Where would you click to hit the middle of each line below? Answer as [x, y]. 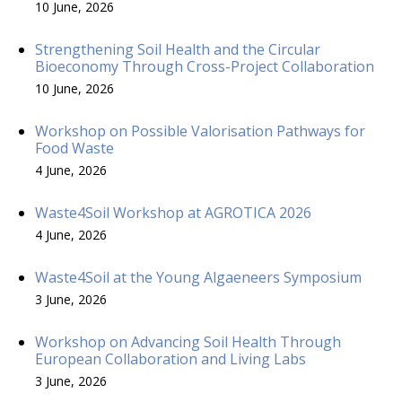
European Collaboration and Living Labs [170, 358]
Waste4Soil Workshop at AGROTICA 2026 [173, 212]
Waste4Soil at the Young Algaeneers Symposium [198, 277]
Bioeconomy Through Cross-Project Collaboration [205, 66]
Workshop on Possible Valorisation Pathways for [200, 131]
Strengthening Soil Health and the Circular [178, 49]
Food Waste [74, 148]
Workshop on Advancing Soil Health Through [188, 341]
